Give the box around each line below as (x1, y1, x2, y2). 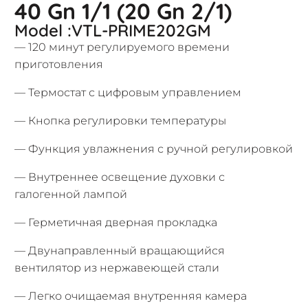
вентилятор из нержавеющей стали (14, 261, 220, 274)
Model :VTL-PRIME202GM (14, 20, 212, 41)
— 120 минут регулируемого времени (14, 41, 230, 54)
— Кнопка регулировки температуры (14, 114, 227, 127)
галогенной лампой (14, 188, 128, 201)
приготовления (14, 58, 104, 71)
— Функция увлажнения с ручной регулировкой (14, 142, 294, 155)
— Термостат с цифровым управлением (14, 86, 242, 99)
